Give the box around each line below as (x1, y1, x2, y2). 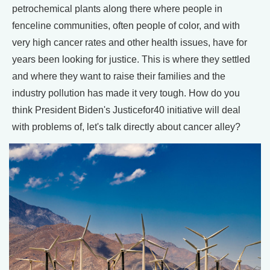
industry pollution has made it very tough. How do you (12, 87, 240, 98)
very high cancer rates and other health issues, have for (12, 37, 247, 48)
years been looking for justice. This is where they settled (12, 54, 250, 64)
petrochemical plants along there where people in (12, 3, 222, 14)
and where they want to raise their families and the (12, 71, 225, 81)
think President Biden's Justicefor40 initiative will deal (12, 104, 240, 115)
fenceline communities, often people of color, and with (12, 20, 240, 31)
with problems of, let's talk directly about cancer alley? (12, 121, 240, 132)
